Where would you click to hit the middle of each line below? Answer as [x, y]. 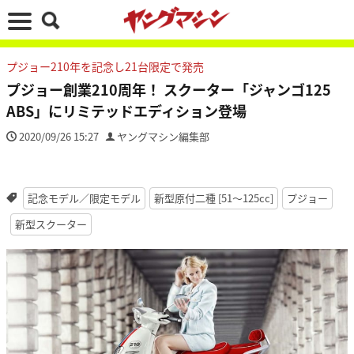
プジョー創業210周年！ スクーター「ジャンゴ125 [169, 89]
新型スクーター [51, 224]
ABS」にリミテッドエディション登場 [126, 111]
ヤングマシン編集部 [163, 136]
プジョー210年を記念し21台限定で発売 [105, 66]
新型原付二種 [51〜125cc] [213, 198]
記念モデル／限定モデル [84, 198]
